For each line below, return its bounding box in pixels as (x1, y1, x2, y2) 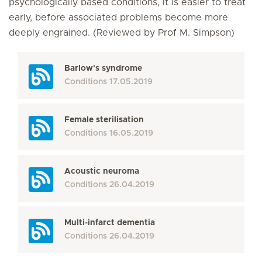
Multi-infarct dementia (64, 219, 155, 227)
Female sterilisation (64, 116, 144, 124)
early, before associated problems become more (9, 13, 228, 22)
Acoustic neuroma (64, 167, 139, 175)
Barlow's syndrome (64, 64, 142, 73)
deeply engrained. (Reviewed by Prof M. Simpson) (9, 28, 240, 37)
